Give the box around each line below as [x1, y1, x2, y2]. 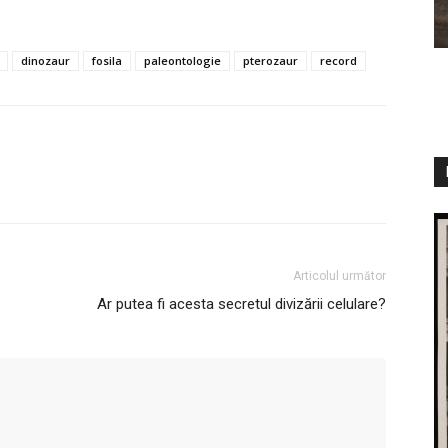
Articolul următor [293, 268, 386, 283]
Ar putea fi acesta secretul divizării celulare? [97, 294, 386, 313]
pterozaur [243, 52, 298, 68]
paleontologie [144, 52, 221, 68]
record [320, 52, 357, 68]
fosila [92, 52, 122, 68]
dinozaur [21, 52, 70, 68]
